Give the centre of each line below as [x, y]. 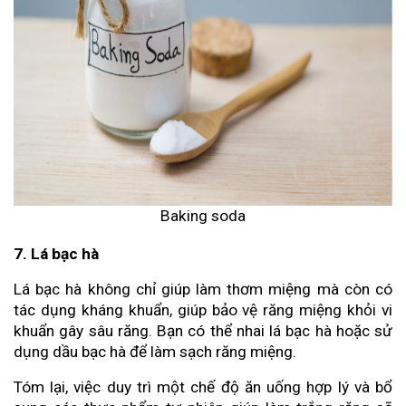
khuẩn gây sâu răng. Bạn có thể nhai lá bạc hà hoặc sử [203, 331]
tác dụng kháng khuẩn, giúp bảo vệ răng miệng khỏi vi [203, 310]
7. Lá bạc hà [56, 254]
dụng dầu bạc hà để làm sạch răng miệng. [155, 352]
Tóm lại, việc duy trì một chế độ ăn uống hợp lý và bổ [203, 387]
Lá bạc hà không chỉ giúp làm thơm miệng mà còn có [203, 290]
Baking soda [203, 215]
